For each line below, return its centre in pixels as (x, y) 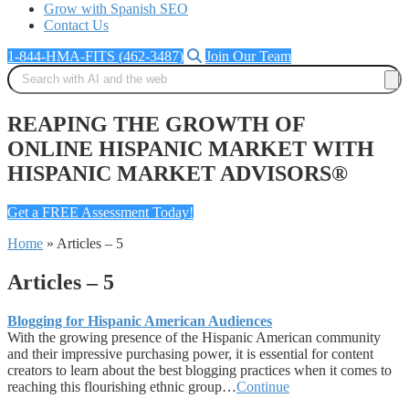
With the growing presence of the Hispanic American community (194, 337)
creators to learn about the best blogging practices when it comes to (199, 370)
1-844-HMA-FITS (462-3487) (95, 56)
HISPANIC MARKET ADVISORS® (178, 173)
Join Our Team (248, 56)
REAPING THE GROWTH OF (157, 124)
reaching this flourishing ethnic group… (122, 386)
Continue (263, 386)
